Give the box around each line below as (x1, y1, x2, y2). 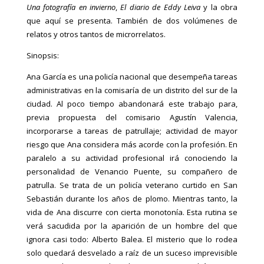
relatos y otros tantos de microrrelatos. (26, 28, 169, 39)
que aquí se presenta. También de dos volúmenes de (26, 15, 238, 26)
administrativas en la (26, 84, 105, 95)
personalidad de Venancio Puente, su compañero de (26, 166, 238, 177)
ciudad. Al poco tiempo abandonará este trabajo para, (26, 98, 238, 109)
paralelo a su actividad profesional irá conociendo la (26, 152, 238, 163)
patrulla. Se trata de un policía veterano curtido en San (26, 179, 238, 190)
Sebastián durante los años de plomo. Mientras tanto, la (26, 193, 238, 204)
